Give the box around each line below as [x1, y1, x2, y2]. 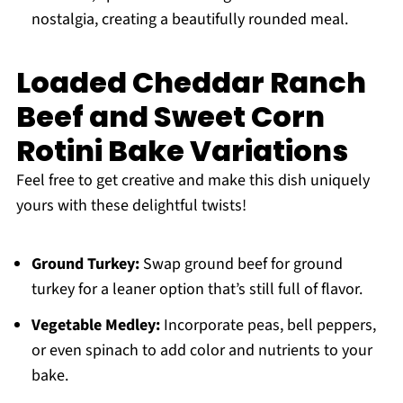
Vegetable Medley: [31, 314, 160, 337]
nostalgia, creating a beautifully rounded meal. [31, 8, 348, 31]
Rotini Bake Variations [15, 130, 348, 172]
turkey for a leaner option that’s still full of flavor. [31, 278, 363, 301]
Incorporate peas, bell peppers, [159, 314, 376, 337]
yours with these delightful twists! [15, 194, 246, 218]
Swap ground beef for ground [139, 253, 343, 276]
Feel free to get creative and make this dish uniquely [15, 169, 370, 193]
